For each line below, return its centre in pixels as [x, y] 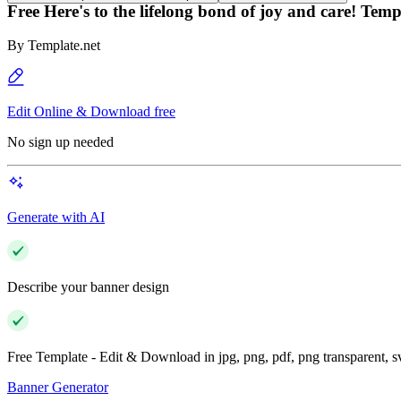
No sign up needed [60, 142]
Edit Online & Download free [91, 112]
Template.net [64, 46]
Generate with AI [56, 218]
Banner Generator [58, 388]
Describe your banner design [88, 287]
